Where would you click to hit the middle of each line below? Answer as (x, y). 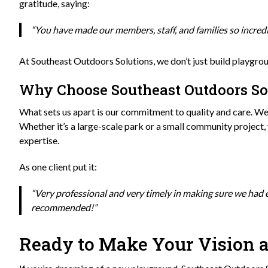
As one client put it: (58, 167)
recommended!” (64, 208)
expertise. (39, 141)
